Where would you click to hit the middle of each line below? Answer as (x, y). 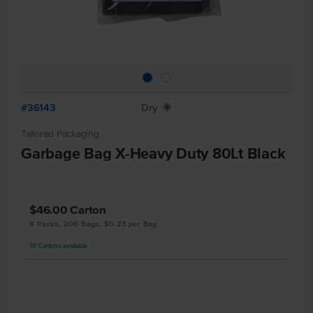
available (74, 246)
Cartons (50, 246)
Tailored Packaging (60, 134)
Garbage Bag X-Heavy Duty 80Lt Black (153, 153)
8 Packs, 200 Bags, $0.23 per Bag (93, 224)
